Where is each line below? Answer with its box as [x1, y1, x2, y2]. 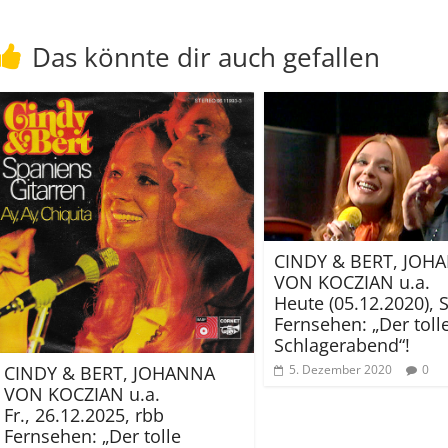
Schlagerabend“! [274, 332, 410, 357]
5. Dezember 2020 [289, 360, 392, 378]
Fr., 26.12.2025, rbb [4, 402, 164, 427]
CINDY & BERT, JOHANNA [4, 360, 215, 385]
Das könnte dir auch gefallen [32, 39, 380, 75]
